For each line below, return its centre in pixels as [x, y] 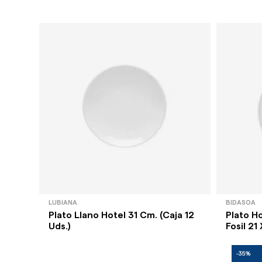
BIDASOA [240, 202]
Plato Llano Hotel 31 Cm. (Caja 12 [122, 215]
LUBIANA [63, 202]
